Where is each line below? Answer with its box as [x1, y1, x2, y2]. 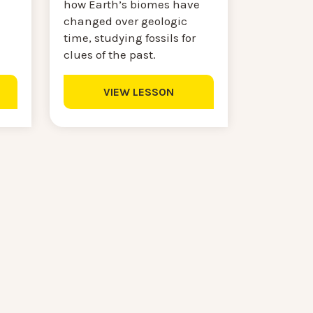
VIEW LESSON [103, 85, 175, 99]
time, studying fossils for [64, 30, 196, 45]
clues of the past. [64, 47, 159, 61]
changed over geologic [64, 13, 188, 28]
